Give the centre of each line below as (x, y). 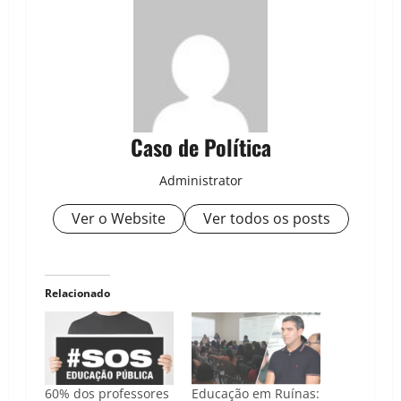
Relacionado (77, 294)
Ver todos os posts (266, 219)
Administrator (200, 181)
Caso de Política (200, 147)
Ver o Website (118, 219)
